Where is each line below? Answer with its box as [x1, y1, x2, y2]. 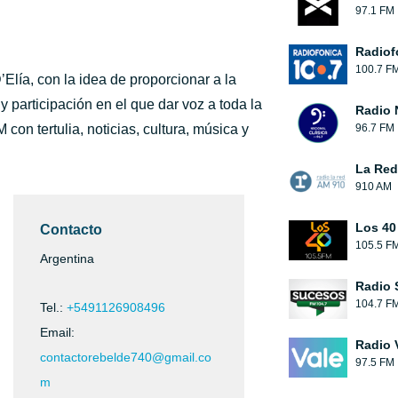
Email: [40, 325, 75, 339]
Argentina [40, 251, 94, 266]
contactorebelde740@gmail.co [40, 350, 211, 364]
